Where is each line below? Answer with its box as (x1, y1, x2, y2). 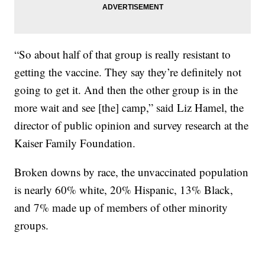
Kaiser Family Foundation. (14, 135, 136, 150)
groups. (14, 217, 49, 232)
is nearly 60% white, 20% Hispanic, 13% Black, (14, 182, 234, 197)
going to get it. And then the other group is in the (14, 82, 238, 97)
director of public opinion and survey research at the (14, 117, 249, 132)
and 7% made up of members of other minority (14, 199, 228, 215)
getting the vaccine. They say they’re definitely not (14, 64, 242, 79)
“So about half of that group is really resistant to (14, 46, 231, 62)
